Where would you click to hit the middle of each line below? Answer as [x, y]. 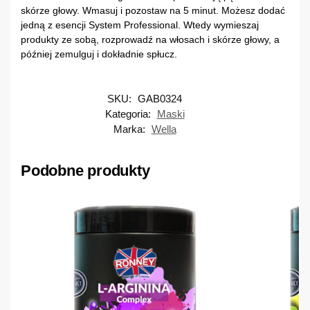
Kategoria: [129, 114]
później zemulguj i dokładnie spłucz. [99, 54]
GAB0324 [160, 99]
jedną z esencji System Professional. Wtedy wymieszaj [140, 25]
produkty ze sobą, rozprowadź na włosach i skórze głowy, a [150, 39]
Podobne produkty [85, 171]
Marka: [130, 129]
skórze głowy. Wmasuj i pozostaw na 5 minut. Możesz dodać [153, 10]
